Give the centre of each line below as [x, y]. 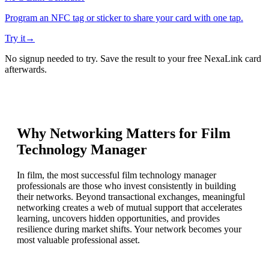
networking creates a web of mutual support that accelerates [129, 208]
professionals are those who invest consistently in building [126, 186]
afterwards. [26, 70]
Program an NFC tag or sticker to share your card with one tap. [124, 18]
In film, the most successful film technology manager [116, 175]
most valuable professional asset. [78, 240]
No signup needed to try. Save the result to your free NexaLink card [133, 59]
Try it [15, 38]
